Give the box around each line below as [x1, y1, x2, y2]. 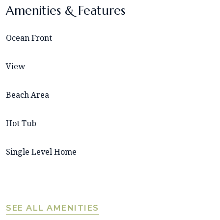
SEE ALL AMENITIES [6, 203, 99, 213]
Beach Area [6, 89, 49, 101]
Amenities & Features [6, 3, 125, 19]
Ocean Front [6, 32, 52, 44]
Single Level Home [6, 146, 77, 158]
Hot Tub [6, 118, 36, 129]
